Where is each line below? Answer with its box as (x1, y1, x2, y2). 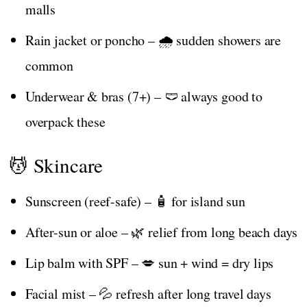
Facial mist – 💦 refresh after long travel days (25, 284, 271, 303)
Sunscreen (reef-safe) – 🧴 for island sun (25, 191, 245, 210)
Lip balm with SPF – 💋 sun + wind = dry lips (25, 253, 274, 272)
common (25, 56, 73, 75)
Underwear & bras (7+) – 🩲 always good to (25, 86, 262, 106)
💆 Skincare (9, 151, 103, 178)
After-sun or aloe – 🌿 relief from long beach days (25, 222, 298, 241)
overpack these (25, 112, 106, 131)
